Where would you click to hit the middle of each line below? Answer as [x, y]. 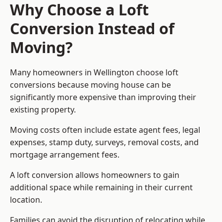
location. [26, 200]
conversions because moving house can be [90, 85]
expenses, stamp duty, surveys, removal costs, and [104, 142]
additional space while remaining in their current [101, 188]
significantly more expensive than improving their [103, 97]
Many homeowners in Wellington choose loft [94, 73]
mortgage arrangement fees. [65, 155]
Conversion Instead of [92, 28]
